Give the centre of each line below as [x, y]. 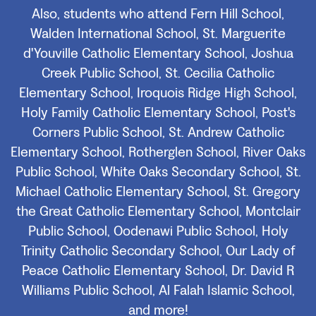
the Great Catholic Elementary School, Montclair [158, 212]
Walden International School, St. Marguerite [158, 34]
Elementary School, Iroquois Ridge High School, [158, 93]
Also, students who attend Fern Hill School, [158, 14]
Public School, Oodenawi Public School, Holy [158, 232]
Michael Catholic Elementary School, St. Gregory [158, 192]
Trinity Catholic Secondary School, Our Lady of [158, 251]
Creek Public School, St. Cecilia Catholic [158, 74]
